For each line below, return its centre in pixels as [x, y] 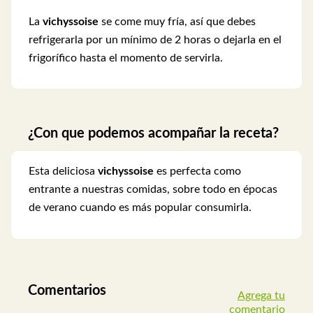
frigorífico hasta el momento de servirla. [126, 58]
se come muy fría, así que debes [177, 21]
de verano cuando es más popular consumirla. [140, 208]
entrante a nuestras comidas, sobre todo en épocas [153, 190]
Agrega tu [261, 295]
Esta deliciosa [63, 172]
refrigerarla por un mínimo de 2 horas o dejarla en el [155, 39]
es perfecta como [197, 172]
